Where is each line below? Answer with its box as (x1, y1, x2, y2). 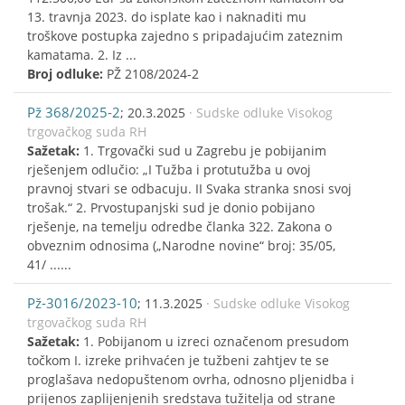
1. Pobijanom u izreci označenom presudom (83, 332, 349, 350)
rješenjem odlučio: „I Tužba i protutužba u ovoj (27, 160, 311, 178)
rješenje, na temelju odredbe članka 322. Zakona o (27, 217, 332, 235)
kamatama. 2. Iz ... (27, 45, 137, 63)
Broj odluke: (27, 64, 107, 82)
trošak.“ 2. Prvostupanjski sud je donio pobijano (27, 198, 315, 216)
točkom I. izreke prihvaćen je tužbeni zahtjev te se (27, 351, 329, 369)
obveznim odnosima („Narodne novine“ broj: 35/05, (27, 236, 335, 254)
